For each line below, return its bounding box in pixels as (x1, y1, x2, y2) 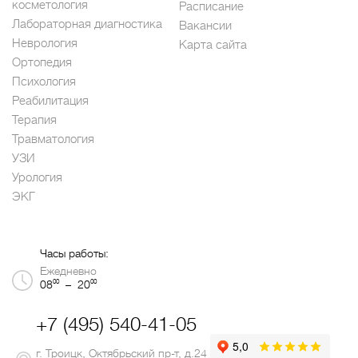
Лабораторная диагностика (12, 17, 162, 32)
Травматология (12, 132, 94, 147)
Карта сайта (179, 38, 247, 53)
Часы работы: (40, 247, 109, 261)
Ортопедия (12, 55, 72, 70)
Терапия (12, 113, 57, 128)
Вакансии (179, 18, 232, 34)
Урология (12, 170, 62, 185)
